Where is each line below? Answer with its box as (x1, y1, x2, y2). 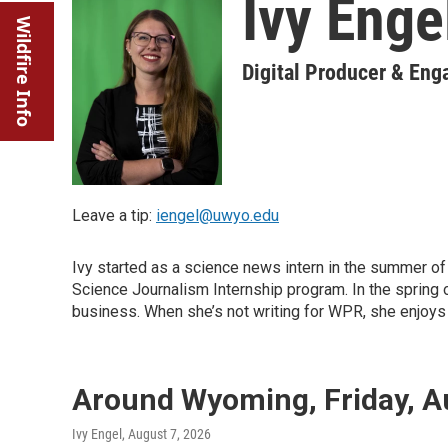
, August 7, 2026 (122, 426, 211, 442)
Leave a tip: (72, 206, 156, 225)
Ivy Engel (72, 426, 122, 442)
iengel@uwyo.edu (156, 206, 279, 225)
